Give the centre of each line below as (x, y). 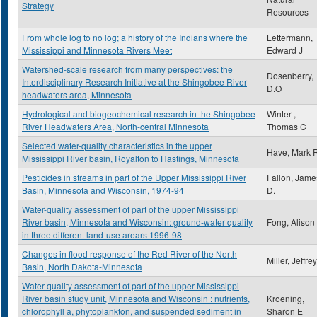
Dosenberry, (290, 75)
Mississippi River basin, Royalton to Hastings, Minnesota (131, 158)
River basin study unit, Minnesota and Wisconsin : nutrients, (136, 298)
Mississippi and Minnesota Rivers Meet (97, 50)
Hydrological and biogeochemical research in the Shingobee (139, 114)
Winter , (281, 114)
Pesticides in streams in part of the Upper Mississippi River (134, 177)
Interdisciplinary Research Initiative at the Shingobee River (134, 82)
